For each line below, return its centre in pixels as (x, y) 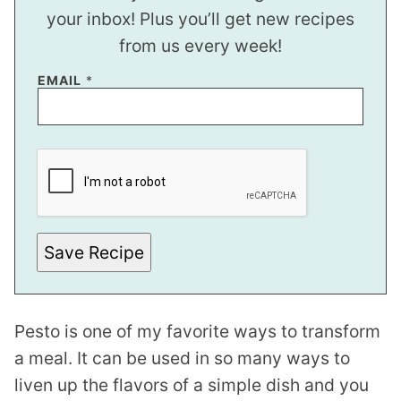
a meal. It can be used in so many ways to (182, 358)
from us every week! (200, 46)
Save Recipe (94, 253)
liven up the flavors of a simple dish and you (192, 385)
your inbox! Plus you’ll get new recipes (200, 19)
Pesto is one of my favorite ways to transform (197, 332)
